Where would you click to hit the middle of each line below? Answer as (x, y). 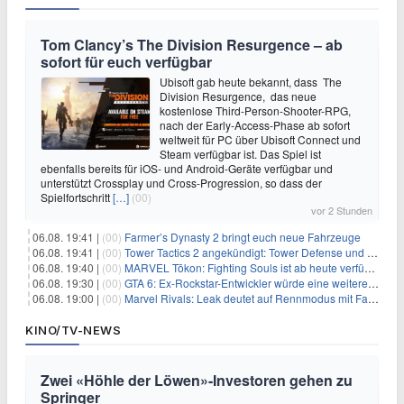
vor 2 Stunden (342, 210)
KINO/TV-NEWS (73, 330)
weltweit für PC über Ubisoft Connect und (260, 139)
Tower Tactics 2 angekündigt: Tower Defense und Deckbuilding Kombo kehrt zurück (246, 252)
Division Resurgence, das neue (238, 96)
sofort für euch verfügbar (126, 62)
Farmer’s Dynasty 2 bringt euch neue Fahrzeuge (243, 237)
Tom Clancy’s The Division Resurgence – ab (192, 45)
